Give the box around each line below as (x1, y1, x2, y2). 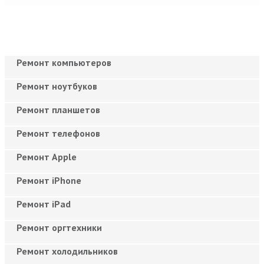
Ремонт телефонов (16, 127, 100, 139)
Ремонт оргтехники (16, 221, 102, 233)
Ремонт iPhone (16, 174, 81, 186)
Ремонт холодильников (16, 245, 118, 257)
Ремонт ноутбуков (16, 80, 97, 92)
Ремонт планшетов (16, 103, 100, 115)
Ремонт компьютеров (16, 56, 111, 68)
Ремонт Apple (16, 150, 77, 163)
